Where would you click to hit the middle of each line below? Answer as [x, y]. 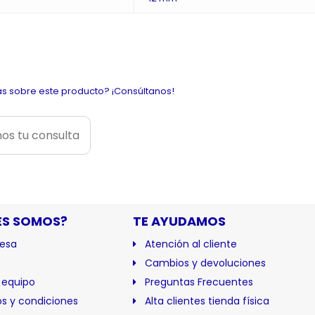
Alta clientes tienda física [207, 301]
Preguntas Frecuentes [199, 282]
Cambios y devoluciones [205, 263]
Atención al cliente [191, 244]
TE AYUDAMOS [179, 221]
